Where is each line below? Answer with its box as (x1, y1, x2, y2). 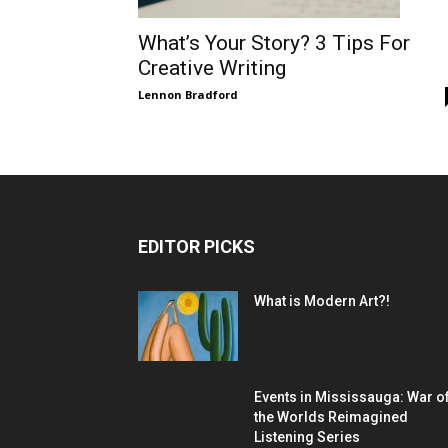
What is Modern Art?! (254, 292, 390, 309)
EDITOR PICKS (138, 235, 255, 257)
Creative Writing (138, 55, 286, 80)
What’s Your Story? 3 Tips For (138, 30, 410, 55)
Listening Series (254, 428, 360, 445)
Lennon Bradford (138, 86, 238, 102)
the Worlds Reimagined (254, 408, 408, 425)
